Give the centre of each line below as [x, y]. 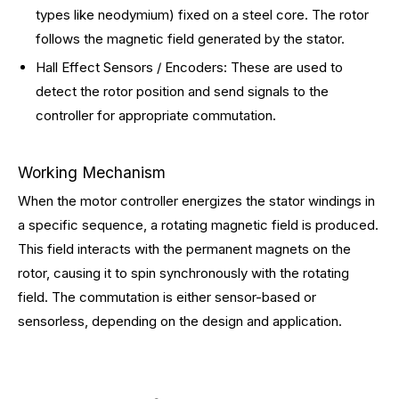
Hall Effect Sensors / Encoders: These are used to [189, 67]
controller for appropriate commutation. [156, 115]
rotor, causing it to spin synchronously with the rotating [183, 273]
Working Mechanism [92, 172]
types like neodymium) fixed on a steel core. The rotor [202, 15]
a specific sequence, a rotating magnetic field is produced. [198, 225]
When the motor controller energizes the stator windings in [196, 201]
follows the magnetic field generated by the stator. [190, 39]
